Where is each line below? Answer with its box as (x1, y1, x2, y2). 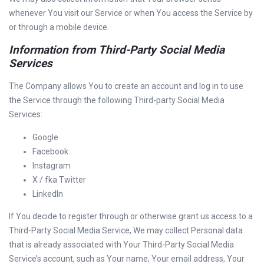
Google (32, 133, 58, 142)
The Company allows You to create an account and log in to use (9, 81, 243, 91)
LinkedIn (32, 189, 63, 199)
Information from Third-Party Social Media (9, 43, 225, 57)
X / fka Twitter (32, 175, 86, 184)
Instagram (32, 161, 71, 170)
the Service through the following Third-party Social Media (9, 95, 225, 105)
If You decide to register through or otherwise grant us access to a (9, 212, 253, 221)
